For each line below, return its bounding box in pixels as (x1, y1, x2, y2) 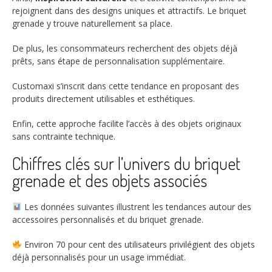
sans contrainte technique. (12, 131, 115, 143)
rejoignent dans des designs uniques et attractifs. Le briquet (12, 5, 246, 17)
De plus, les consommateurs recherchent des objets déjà (12, 42, 237, 55)
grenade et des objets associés (12, 169, 207, 192)
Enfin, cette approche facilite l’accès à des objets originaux (12, 118, 241, 130)
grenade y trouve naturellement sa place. (12, 18, 172, 30)
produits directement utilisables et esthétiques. (12, 93, 195, 105)
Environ (21, 238, 56, 250)
